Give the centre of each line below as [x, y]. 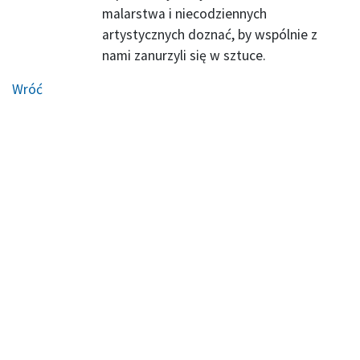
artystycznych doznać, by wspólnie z [210, 35]
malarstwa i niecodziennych [184, 14]
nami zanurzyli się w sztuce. [184, 56]
